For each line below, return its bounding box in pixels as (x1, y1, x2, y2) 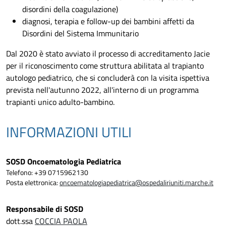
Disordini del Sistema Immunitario (22, 27, 139, 40)
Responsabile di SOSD (6, 203, 83, 215)
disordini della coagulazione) (22, 3, 118, 16)
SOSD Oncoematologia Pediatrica (6, 155, 121, 168)
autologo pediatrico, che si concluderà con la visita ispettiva (6, 72, 209, 84)
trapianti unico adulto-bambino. (6, 96, 115, 108)
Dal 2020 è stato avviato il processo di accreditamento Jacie (6, 47, 210, 60)
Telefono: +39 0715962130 (6, 167, 88, 178)
